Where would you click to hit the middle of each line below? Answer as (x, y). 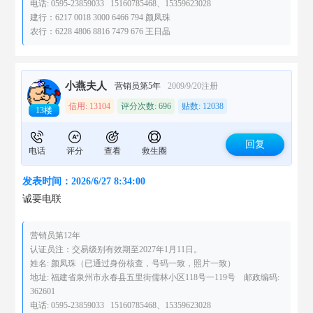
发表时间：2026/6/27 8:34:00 (84, 181)
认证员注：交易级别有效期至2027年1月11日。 (116, 249)
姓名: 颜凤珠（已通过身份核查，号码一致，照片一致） (133, 263)
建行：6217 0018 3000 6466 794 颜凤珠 (101, 17)
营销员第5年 (138, 86)
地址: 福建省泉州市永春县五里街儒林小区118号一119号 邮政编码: (155, 277)
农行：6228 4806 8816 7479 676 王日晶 (101, 31)
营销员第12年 (56, 235)
